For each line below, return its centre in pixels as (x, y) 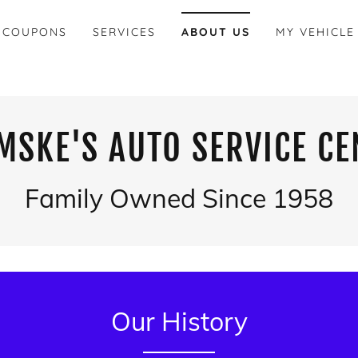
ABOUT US (216, 32)
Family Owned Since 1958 (179, 198)
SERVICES (124, 32)
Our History (179, 321)
